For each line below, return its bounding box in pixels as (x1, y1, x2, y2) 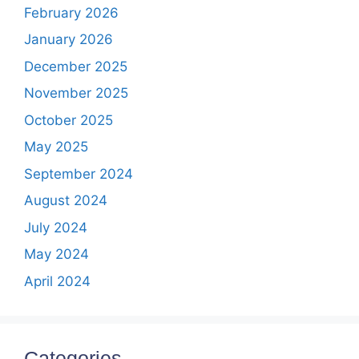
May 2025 (24, 139, 88, 155)
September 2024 (24, 165, 133, 182)
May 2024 (24, 246, 89, 262)
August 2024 (24, 192, 107, 208)
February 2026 (24, 4, 119, 21)
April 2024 (24, 272, 91, 289)
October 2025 (24, 111, 113, 128)
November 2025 (24, 85, 128, 101)
